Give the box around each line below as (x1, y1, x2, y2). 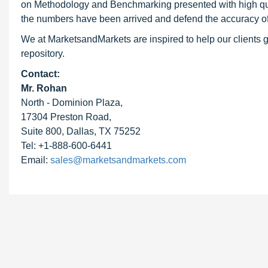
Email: (21, 155, 50, 165)
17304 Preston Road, (21, 112, 111, 122)
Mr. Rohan (21, 83, 67, 93)
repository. (21, 48, 65, 59)
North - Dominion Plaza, (21, 98, 123, 108)
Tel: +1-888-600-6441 (21, 141, 112, 151)
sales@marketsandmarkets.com (50, 155, 186, 165)
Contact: (21, 69, 60, 79)
